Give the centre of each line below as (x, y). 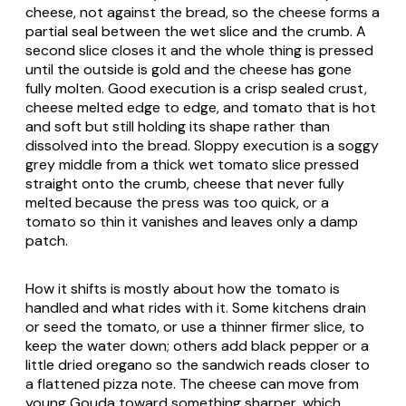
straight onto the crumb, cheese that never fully (185, 184)
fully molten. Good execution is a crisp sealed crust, (196, 89)
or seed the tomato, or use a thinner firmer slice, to (195, 327)
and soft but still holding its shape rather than (178, 127)
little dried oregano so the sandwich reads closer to (198, 365)
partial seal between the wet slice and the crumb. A (196, 32)
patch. (47, 241)
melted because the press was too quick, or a (177, 203)
